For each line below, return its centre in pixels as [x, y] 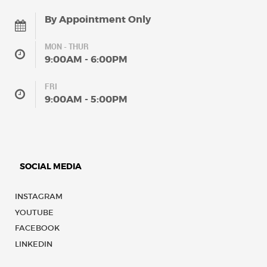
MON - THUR [67, 47]
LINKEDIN [34, 244]
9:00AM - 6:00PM [86, 60]
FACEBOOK [37, 228]
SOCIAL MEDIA [50, 167]
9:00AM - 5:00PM [86, 100]
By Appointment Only [98, 20]
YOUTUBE [34, 212]
